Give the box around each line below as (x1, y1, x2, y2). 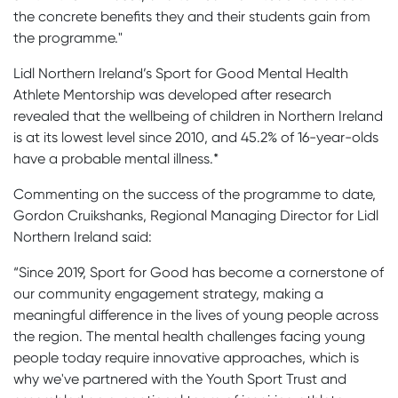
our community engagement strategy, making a (13, 284, 323, 302)
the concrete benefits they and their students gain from (13, 7, 370, 25)
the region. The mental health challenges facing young (13, 327, 365, 345)
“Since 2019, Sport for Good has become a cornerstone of (13, 263, 384, 281)
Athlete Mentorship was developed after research (13, 85, 331, 103)
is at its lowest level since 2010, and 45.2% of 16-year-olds (13, 128, 378, 146)
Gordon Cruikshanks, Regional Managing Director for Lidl (13, 206, 378, 224)
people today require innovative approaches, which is (13, 348, 359, 366)
